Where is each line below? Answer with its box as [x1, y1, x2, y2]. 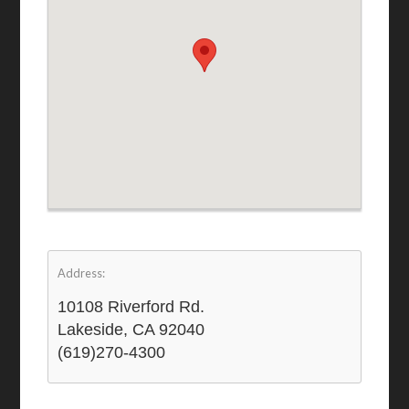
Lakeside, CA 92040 [58, 320, 205, 339]
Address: [58, 266, 106, 280]
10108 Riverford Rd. [58, 298, 205, 316]
